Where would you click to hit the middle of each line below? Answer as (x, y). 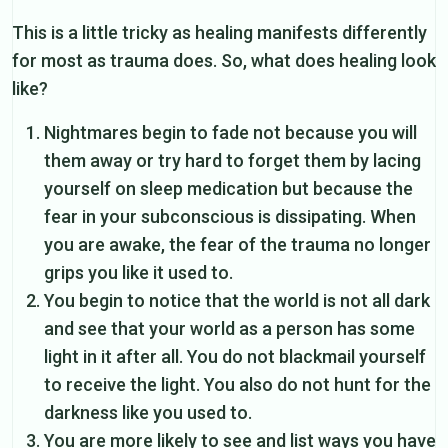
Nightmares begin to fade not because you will (230, 132)
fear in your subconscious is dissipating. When (230, 216)
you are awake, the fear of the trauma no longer (237, 244)
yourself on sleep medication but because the (228, 188)
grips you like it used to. (138, 272)
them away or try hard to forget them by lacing (232, 160)
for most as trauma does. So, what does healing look (224, 60)
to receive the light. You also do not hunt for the (237, 384)
